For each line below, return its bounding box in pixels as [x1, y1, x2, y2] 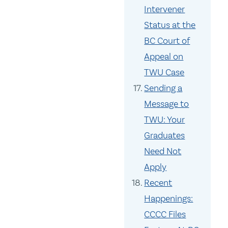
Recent [144, 177, 173, 189]
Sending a [144, 82, 183, 94]
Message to [144, 98, 189, 110]
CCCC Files [144, 209, 186, 220]
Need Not [144, 146, 182, 157]
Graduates [144, 130, 185, 141]
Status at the [144, 19, 196, 31]
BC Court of [144, 35, 190, 47]
